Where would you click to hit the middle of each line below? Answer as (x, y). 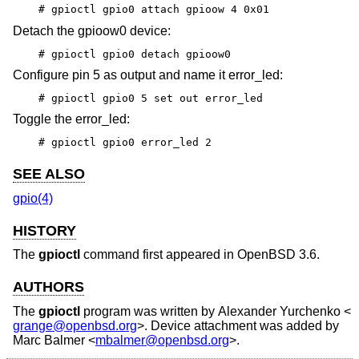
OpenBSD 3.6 (277, 255)
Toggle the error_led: (71, 119)
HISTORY (44, 230)
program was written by (149, 311)
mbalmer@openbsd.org (162, 340)
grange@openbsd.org (75, 325)
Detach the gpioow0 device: (92, 30)
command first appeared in (159, 255)
